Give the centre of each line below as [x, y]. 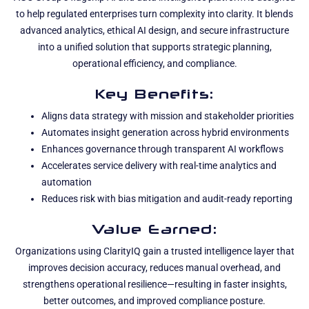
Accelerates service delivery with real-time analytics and [159, 166]
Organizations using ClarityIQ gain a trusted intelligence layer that [154, 252]
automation [67, 183]
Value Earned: [154, 229]
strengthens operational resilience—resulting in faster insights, [154, 285]
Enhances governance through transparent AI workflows [162, 150]
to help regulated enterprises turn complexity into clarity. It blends [154, 14]
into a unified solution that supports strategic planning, [154, 48]
